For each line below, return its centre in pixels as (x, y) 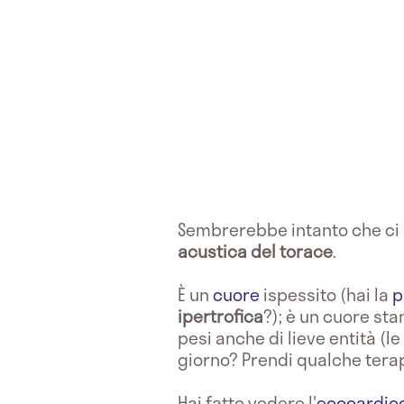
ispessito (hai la (326, 294)
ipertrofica (220, 316)
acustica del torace (255, 251)
